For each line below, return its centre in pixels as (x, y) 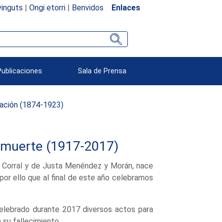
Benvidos (87, 7)
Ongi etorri (47, 7)
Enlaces (126, 7)
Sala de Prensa (102, 71)
